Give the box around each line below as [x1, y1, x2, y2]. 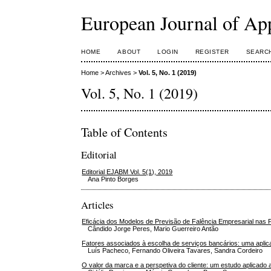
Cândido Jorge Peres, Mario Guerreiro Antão [88, 225, 219, 233]
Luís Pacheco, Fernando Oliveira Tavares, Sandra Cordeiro [88, 247, 263, 255]
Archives [105, 69, 132, 77]
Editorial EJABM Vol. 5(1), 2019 [82, 168, 173, 175]
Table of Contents [81, 123, 168, 140]
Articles [81, 197, 114, 212]
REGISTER [195, 48, 229, 55]
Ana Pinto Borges [88, 175, 139, 183]
